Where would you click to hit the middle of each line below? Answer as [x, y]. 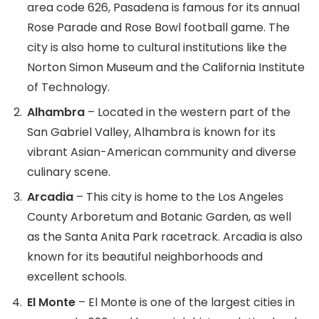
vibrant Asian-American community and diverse [162, 152]
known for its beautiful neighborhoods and [145, 257]
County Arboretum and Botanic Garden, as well [159, 217]
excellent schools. [77, 277]
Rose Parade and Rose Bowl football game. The [158, 28]
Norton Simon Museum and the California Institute [166, 68]
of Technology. [68, 88]
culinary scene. [69, 172]
